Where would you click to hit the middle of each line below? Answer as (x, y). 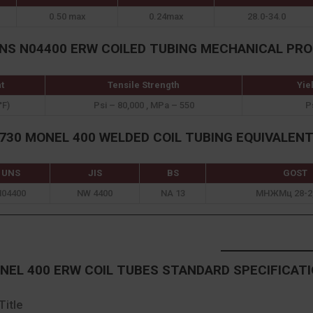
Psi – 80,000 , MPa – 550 (144, 105)
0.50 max (67, 17)
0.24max (166, 17)
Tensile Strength (144, 85)
